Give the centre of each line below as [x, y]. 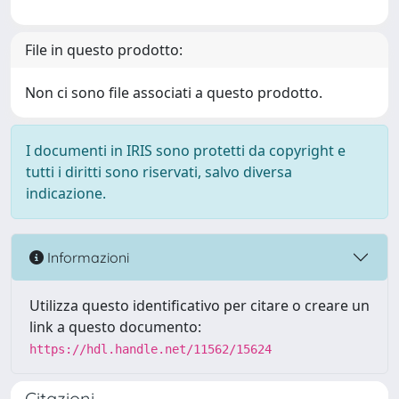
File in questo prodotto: [104, 50]
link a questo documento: [115, 327]
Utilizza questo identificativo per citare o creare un [199, 305]
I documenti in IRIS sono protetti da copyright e [186, 151]
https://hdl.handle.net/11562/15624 [151, 349]
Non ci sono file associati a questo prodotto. [174, 93]
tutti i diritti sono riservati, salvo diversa [159, 172]
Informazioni [86, 257]
